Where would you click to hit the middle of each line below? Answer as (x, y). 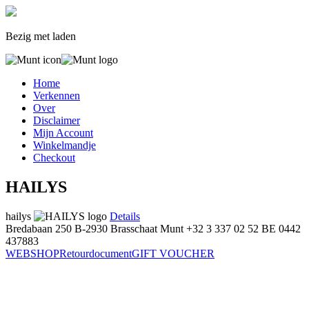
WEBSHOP (32, 253)
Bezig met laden (41, 36)
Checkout (54, 158)
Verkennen (57, 96)
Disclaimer (57, 120)
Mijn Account (63, 133)
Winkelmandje (64, 145)
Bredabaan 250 (39, 228)
